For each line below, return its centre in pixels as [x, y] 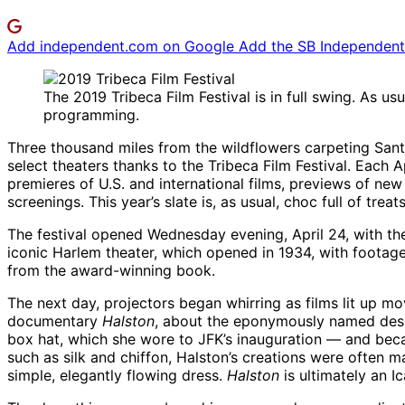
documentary [55, 321]
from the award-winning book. [111, 271]
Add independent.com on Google [123, 47]
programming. [91, 115]
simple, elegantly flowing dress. [117, 376]
